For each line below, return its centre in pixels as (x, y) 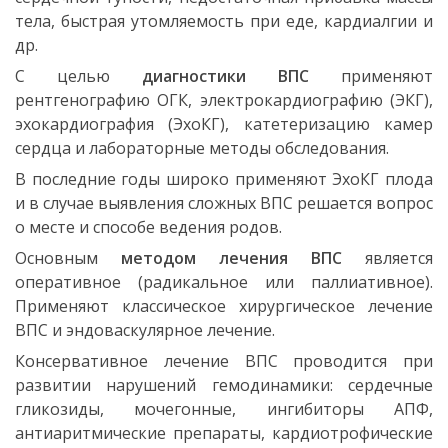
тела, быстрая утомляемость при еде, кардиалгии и (224, 20)
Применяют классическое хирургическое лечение (224, 305)
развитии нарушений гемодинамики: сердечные (224, 384)
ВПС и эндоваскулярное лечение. (145, 329)
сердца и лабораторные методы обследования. (202, 147)
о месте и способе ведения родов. (148, 226)
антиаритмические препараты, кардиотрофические (224, 432)
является (387, 257)
